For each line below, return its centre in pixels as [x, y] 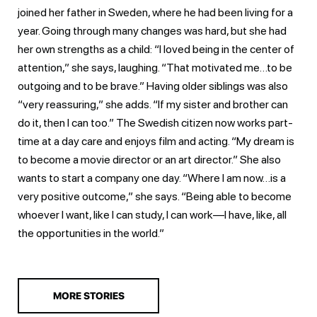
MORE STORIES [88, 295]
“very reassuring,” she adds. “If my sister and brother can [153, 104]
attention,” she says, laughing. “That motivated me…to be [155, 67]
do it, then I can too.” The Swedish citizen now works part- [155, 122]
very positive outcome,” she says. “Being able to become [155, 196]
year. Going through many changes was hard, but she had [152, 30]
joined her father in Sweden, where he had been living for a [155, 12]
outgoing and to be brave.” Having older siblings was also [153, 86]
